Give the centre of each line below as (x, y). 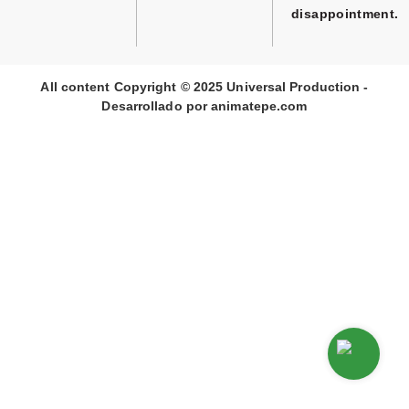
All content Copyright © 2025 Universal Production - (204, 86)
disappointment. (345, 14)
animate (236, 105)
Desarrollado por (157, 105)
